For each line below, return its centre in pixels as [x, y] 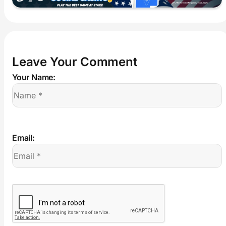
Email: [23, 138]
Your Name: [34, 77]
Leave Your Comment [75, 62]
